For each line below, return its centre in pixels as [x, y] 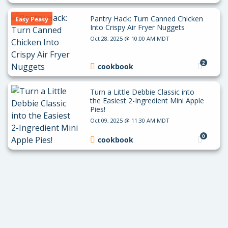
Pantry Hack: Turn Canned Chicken [146, 19]
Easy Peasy [32, 19]
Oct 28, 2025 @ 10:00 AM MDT [130, 38]
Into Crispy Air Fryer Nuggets [137, 27]
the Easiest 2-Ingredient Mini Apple [147, 101]
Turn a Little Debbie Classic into [142, 92]
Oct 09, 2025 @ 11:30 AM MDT [130, 120]
